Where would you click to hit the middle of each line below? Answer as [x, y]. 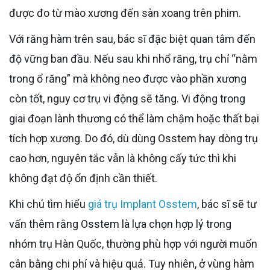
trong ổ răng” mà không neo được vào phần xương [128, 78]
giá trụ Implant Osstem [143, 204]
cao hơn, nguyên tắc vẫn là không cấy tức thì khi [123, 158]
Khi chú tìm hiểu [52, 204]
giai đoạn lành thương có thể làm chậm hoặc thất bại [134, 118]
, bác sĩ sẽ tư [227, 204]
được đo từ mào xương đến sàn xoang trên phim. [125, 13]
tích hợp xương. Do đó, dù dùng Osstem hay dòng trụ [133, 138]
